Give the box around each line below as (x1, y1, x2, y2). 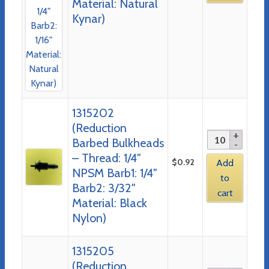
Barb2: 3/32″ (71, 180, 136, 195)
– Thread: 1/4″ (71, 150, 141, 165)
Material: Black (71, 195, 147, 210)
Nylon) (71, 210, 106, 225)
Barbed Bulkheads (71, 135, 164, 150)
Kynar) (71, 11, 105, 26)
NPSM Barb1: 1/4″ (71, 165, 157, 180)
